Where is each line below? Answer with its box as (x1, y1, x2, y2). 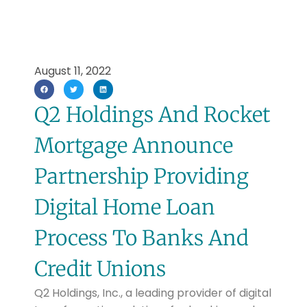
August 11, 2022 (34, 63, 111, 79)
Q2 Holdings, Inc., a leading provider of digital (34, 285, 271, 302)
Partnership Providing (34, 163, 249, 190)
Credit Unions (34, 256, 166, 282)
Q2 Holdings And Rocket (34, 101, 270, 128)
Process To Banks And (34, 225, 249, 251)
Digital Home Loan (34, 194, 215, 221)
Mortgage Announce (34, 132, 233, 159)
